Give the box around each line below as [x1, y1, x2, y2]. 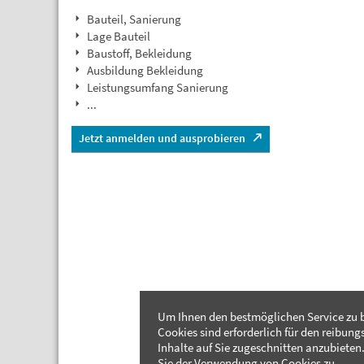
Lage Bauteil [87, 28, 150, 44]
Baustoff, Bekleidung [87, 45, 192, 61]
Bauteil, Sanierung [87, 11, 181, 27]
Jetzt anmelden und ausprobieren [79, 131, 245, 145]
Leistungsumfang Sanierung [87, 80, 228, 95]
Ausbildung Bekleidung [87, 63, 203, 78]
